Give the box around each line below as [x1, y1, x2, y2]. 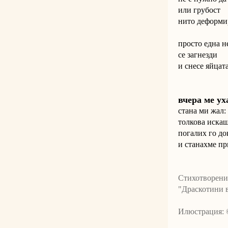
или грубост [178, 6, 220, 15]
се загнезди [178, 50, 217, 60]
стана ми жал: [178, 106, 226, 116]
